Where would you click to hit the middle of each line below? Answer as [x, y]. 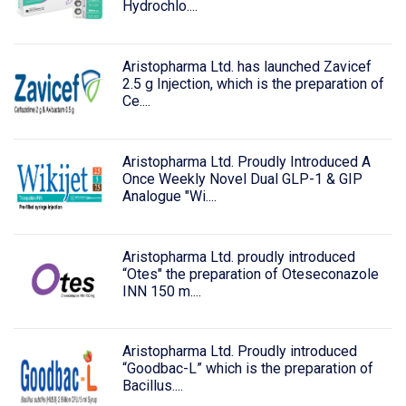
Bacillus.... [152, 386]
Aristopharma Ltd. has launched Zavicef [246, 67]
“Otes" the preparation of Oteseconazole [250, 274]
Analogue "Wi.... [169, 196]
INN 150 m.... [161, 291]
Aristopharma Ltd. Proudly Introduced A [246, 161]
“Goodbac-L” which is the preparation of [247, 369]
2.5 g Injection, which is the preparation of [253, 84]
